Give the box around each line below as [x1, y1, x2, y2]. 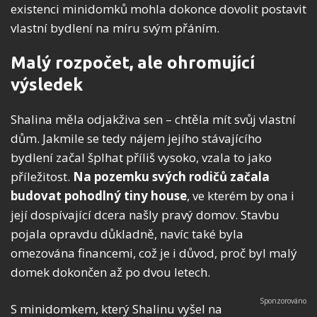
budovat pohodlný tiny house [11, 188, 187, 204]
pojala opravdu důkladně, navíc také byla [11, 226, 243, 243]
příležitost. [11, 168, 73, 185]
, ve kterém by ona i [187, 188, 294, 204]
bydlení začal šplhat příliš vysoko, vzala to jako [11, 149, 272, 166]
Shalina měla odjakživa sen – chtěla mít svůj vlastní [11, 111, 296, 128]
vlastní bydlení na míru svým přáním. [11, 20, 219, 37]
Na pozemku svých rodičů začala [73, 168, 270, 185]
